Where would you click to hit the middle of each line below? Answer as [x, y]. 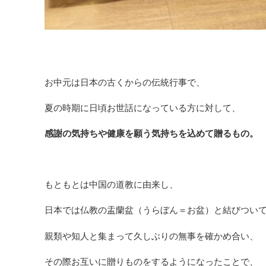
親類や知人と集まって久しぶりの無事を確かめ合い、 [151, 236]
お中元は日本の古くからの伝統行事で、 [125, 82]
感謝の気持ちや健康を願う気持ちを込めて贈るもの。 [151, 133]
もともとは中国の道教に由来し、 [111, 185]
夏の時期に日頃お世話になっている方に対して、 [142, 107]
